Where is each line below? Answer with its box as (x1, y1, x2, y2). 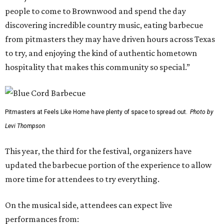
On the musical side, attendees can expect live (5, 200, 172, 210)
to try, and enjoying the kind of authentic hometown (5, 48, 197, 58)
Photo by (190, 108, 213, 116)
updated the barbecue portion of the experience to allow (5, 160, 211, 170)
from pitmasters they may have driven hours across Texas (5, 34, 215, 44)
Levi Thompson (5, 122, 45, 130)
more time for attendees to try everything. (5, 174, 159, 184)
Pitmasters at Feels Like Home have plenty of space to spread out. (5, 108, 187, 116)
